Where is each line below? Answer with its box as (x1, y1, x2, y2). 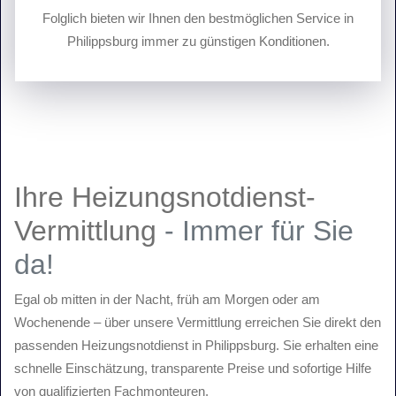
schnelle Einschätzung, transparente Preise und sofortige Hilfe (14, 361, 371, 376)
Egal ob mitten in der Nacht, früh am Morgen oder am (14, 292, 320, 307)
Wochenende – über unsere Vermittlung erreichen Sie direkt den (14, 315, 381, 330)
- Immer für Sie (164, 215, 354, 247)
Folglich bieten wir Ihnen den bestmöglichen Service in (42, 11, 354, 26)
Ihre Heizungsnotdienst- (14, 181, 316, 213)
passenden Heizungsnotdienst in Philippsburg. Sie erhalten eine (14, 338, 378, 353)
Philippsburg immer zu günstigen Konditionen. (66, 34, 330, 49)
